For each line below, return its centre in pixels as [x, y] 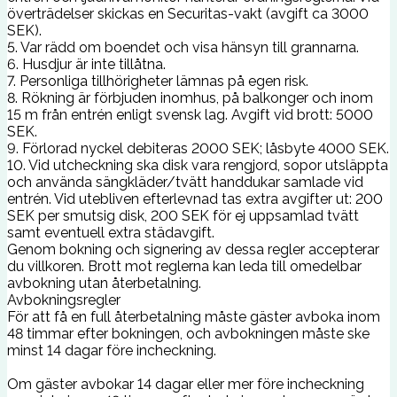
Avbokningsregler [64, 300]
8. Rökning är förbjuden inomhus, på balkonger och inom [190, 97]
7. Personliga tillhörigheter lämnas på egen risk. [158, 81]
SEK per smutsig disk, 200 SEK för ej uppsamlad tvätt [183, 215]
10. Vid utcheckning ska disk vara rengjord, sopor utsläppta [198, 165]
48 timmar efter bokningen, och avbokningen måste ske [188, 333]
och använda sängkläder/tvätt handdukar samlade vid [185, 182]
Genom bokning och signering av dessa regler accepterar [193, 249]
